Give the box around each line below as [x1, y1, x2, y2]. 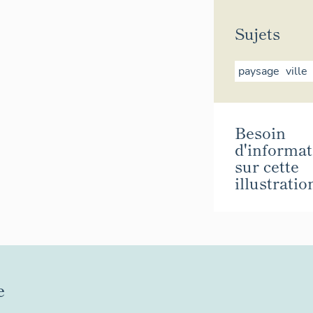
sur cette [235, 154, 299, 177]
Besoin [235, 120, 286, 143]
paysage [238, 64, 279, 80]
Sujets [235, 22, 280, 45]
